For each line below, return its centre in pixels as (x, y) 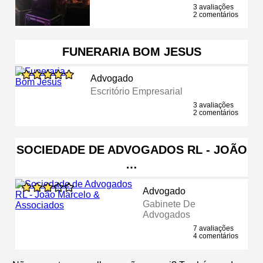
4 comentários (216, 236)
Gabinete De (169, 204)
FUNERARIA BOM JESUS (131, 51)
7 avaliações (213, 228)
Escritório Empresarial (136, 91)
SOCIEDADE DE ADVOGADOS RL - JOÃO (131, 149)
